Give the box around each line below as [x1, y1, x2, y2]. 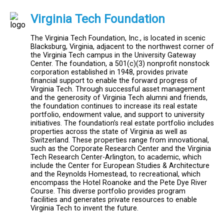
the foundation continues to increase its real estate [30, 101, 197, 110]
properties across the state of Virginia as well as [30, 127, 187, 136]
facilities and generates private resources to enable [30, 195, 197, 204]
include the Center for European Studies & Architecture [30, 161, 209, 170]
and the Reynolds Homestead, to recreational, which [30, 169, 200, 178]
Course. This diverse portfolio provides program [30, 186, 185, 195]
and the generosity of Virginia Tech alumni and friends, [30, 93, 207, 102]
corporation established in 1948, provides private [30, 67, 188, 76]
